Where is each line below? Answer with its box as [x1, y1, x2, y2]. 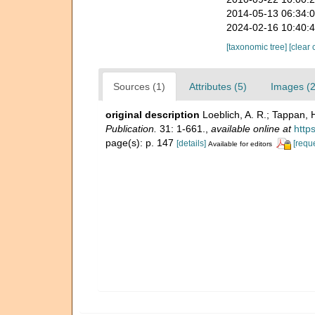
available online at [211, 122, 291, 134]
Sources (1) [113, 80, 165, 92]
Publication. [105, 122, 157, 134]
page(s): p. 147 [105, 136, 176, 148]
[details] [176, 138, 206, 148]
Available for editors [208, 139, 272, 148]
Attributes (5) [189, 80, 247, 92]
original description [105, 108, 200, 120]
